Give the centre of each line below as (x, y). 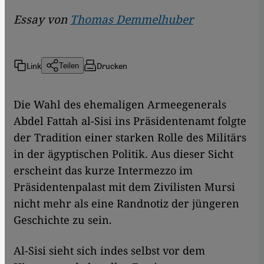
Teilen (69, 65)
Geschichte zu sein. (63, 220)
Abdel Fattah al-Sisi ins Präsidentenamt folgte (130, 121)
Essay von (42, 20)
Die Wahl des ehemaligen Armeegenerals (120, 105)
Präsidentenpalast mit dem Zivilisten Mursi (124, 187)
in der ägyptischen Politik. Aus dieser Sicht (123, 154)
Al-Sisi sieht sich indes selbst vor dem (109, 251)
